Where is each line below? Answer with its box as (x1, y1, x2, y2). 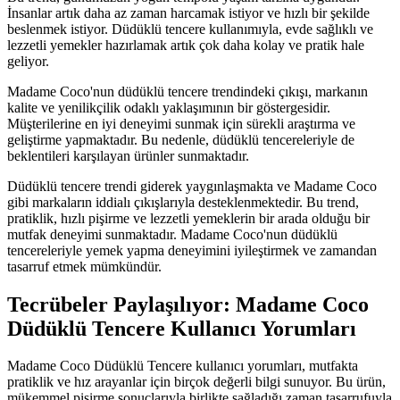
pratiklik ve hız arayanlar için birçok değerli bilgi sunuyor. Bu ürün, (7, 374, 386, 390)
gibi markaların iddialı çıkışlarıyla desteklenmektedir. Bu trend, (7, 194, 359, 210)
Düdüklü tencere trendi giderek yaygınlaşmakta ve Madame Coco (7, 178, 377, 194)
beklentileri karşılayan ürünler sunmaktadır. (7, 147, 249, 163)
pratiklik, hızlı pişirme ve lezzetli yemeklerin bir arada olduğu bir (7, 210, 370, 226)
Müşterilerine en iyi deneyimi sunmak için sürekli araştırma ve (7, 115, 355, 131)
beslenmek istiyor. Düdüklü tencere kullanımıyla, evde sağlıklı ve (7, 21, 373, 37)
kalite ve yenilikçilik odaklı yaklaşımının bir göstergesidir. (7, 99, 330, 115)
